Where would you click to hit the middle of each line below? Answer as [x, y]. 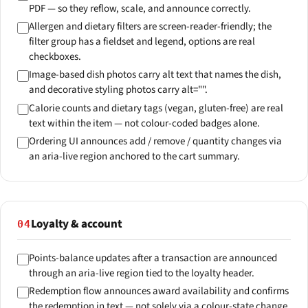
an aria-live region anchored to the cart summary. [134, 156]
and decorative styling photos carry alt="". [118, 90]
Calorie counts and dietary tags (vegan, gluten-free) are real [156, 108]
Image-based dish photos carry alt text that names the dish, [155, 75]
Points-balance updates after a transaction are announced [153, 258]
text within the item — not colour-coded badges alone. [144, 123]
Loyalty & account [76, 224]
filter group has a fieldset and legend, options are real [142, 42]
